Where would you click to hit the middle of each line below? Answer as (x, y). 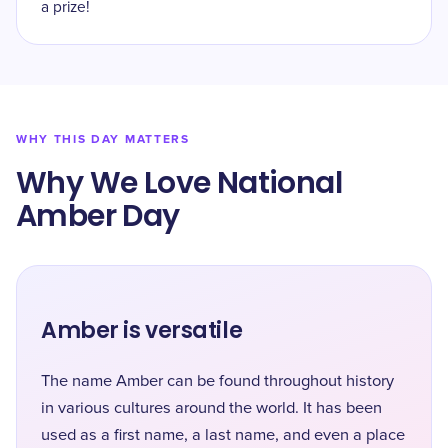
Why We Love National (179, 183)
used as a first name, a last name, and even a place (223, 435)
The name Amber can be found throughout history (217, 381)
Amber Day (98, 216)
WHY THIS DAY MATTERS (103, 139)
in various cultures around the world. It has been (211, 408)
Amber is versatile (142, 330)
